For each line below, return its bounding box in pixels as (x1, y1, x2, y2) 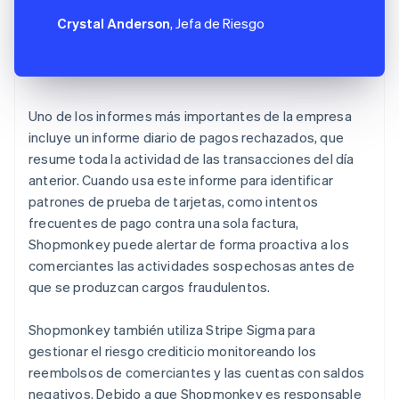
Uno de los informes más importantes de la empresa (28, 106, 352, 125)
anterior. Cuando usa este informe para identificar (28, 170, 334, 189)
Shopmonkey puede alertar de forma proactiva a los (28, 234, 349, 253)
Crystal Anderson (57, 13, 170, 32)
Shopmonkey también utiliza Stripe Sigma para (28, 320, 315, 338)
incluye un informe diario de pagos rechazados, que (28, 127, 345, 146)
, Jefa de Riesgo (170, 13, 265, 32)
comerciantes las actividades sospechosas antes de (28, 256, 354, 274)
